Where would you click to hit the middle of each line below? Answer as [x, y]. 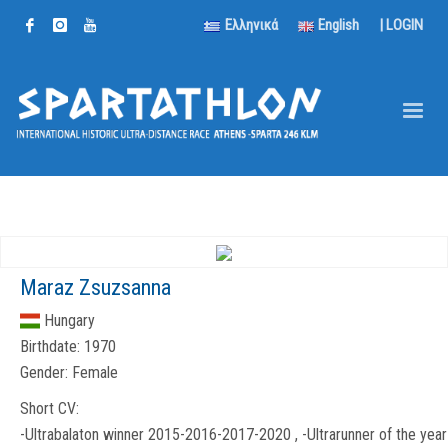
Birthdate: [50, 346]
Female [93, 372]
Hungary [69, 320]
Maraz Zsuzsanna [95, 287]
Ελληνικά [251, 25]
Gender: [44, 372]
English [338, 25]
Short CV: [49, 408]
